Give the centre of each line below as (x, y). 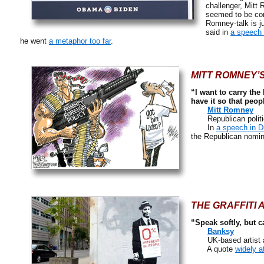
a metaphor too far (80, 41)
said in (218, 32)
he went (34, 41)
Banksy (221, 231)
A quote (213, 249)
